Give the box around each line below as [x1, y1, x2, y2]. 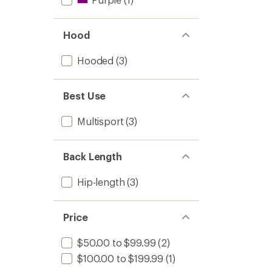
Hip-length [77, 176, 125, 188]
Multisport [77, 115, 124, 127]
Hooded [77, 55, 114, 66]
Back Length [63, 151, 123, 162]
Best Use [63, 90, 106, 101]
